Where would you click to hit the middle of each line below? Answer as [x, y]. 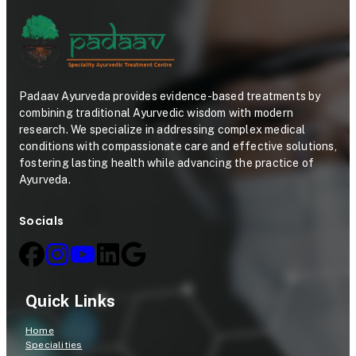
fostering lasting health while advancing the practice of [167, 163]
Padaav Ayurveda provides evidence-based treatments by [170, 96]
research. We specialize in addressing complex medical [163, 129]
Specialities [54, 345]
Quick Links [71, 302]
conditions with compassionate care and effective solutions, [178, 146]
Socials [42, 221]
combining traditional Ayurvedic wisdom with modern [157, 112]
